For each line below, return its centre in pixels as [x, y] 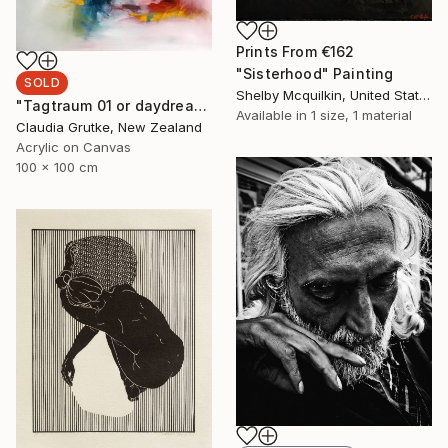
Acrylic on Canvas [73, 146]
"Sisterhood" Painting [315, 73]
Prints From [278, 51]
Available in [273, 114]
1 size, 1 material [361, 114]
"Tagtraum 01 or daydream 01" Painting [200, 105]
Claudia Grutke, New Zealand [109, 126]
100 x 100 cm [57, 166]
